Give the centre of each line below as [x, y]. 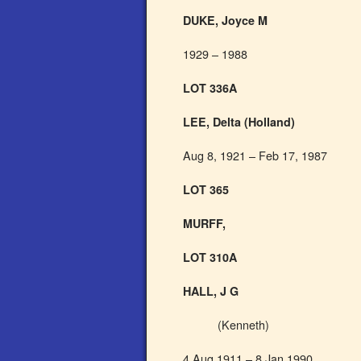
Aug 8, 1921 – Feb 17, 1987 [255, 155]
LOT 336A [210, 88]
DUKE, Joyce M [225, 20]
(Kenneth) [244, 324]
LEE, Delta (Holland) [239, 122]
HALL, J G [211, 291]
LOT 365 [206, 189]
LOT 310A [210, 257]
